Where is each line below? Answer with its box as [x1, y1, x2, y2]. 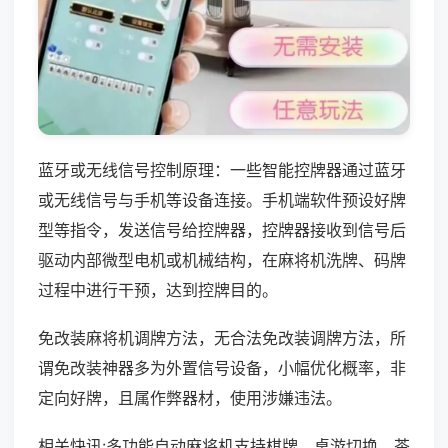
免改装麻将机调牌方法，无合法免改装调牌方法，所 [38, 327, 406, 348]
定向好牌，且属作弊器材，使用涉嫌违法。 [38, 387, 342, 408]
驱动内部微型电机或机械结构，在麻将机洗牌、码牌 [38, 249, 406, 270]
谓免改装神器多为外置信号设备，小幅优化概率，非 [38, 357, 406, 378]
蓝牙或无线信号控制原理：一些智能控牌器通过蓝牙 [38, 159, 406, 180]
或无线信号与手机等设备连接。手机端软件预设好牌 [38, 189, 406, 210]
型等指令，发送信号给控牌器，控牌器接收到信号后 [38, 219, 406, 240]
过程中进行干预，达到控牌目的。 [38, 279, 278, 300]
